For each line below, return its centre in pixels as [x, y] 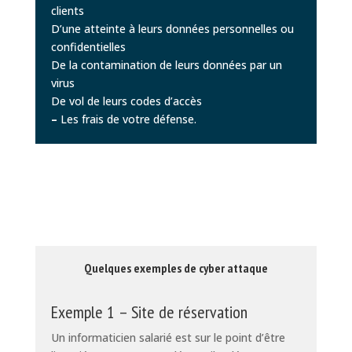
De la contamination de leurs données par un [166, 64]
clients [67, 10]
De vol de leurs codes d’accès [126, 101]
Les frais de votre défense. [126, 119]
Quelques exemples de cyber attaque [176, 268]
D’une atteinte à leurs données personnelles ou [172, 28]
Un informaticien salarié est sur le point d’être [168, 337]
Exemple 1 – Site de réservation [149, 312]
